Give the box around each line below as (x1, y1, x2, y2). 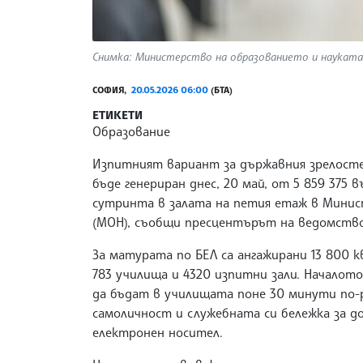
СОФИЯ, (92, 84, 131, 96)
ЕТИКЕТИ (92, 108, 143, 122)
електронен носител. (92, 324, 223, 341)
